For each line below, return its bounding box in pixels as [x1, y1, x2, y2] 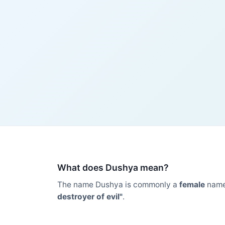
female [179, 179, 205, 189]
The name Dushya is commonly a [57, 179, 179, 189]
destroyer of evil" [57, 191, 123, 201]
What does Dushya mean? [57, 162, 169, 173]
